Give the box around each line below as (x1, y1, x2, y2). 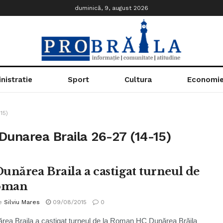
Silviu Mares (4, 199, 40, 206)
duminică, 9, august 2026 (75, 4, 148, 11)
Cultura (124, 75, 152, 84)
